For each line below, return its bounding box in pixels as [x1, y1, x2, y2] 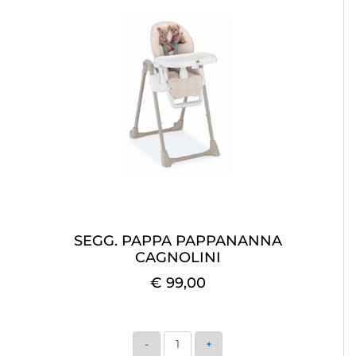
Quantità [163, 332, 219, 348]
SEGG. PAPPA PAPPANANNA [73, 232, 282, 250]
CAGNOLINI [134, 249, 221, 267]
